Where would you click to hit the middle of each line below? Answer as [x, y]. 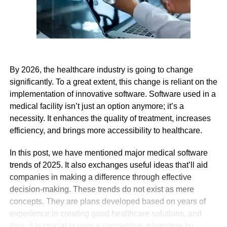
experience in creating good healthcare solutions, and [105, 214]
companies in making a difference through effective [100, 177]
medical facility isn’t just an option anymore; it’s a [97, 106]
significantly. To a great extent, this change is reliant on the [113, 82]
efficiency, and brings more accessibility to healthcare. [106, 130]
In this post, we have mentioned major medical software [108, 153]
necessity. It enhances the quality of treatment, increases [110, 118]
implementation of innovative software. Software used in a [112, 94]
